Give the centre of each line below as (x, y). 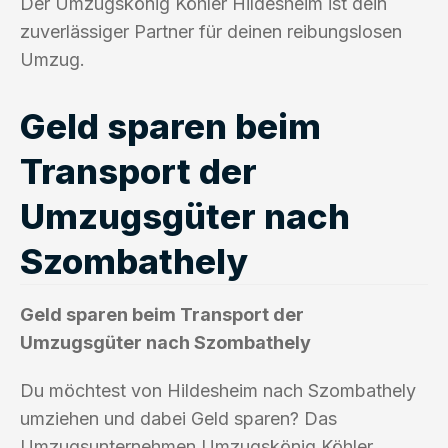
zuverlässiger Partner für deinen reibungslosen (211, 31)
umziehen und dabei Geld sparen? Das (178, 418)
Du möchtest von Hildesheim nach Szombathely (218, 390)
